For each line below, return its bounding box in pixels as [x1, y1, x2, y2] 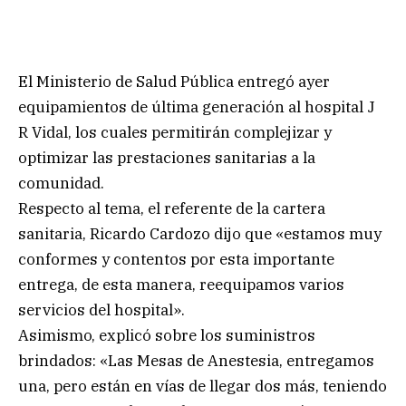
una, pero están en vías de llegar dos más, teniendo [18, 375, 387, 396]
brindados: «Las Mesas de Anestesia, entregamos [18, 350, 374, 371]
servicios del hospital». [18, 299, 185, 320]
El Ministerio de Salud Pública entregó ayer [18, 71, 330, 92]
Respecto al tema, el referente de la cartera [18, 198, 325, 218]
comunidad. [18, 172, 104, 193]
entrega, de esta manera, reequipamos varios [18, 274, 344, 295]
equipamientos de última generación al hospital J [18, 96, 375, 117]
